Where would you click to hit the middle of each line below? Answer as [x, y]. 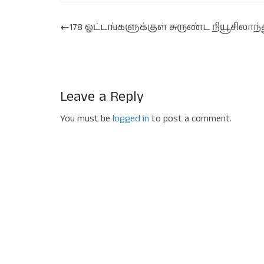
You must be [86, 119]
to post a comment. [190, 119]
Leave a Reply [102, 97]
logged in [131, 119]
